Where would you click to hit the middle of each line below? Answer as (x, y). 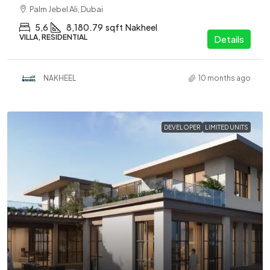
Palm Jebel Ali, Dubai (66, 9)
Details (229, 39)
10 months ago (224, 78)
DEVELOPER (182, 127)
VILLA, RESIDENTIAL (53, 37)
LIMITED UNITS (227, 127)
